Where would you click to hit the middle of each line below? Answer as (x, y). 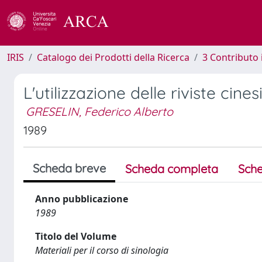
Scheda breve (69, 168)
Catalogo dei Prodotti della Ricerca (113, 57)
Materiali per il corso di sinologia (102, 250)
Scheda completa (172, 169)
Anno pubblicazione (82, 199)
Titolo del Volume (76, 236)
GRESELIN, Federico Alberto (99, 111)
